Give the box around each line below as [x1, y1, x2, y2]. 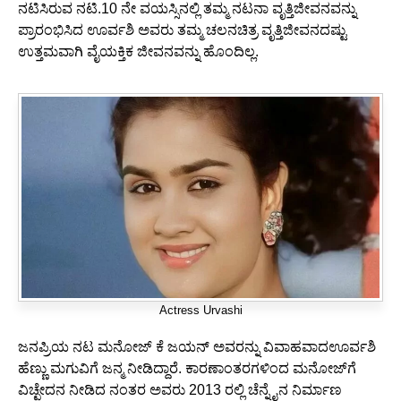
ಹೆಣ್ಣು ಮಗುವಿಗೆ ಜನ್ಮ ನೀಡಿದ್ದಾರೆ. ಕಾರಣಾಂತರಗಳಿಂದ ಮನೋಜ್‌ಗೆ [18, 361, 356, 377]
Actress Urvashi [158, 303, 243, 318]
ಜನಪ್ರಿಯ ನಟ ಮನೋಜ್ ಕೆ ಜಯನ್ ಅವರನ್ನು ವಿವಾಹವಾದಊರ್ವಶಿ [18, 339, 376, 355]
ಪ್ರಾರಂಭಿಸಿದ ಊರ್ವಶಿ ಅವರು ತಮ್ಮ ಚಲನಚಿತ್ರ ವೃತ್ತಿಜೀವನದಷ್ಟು [18, 22, 346, 38]
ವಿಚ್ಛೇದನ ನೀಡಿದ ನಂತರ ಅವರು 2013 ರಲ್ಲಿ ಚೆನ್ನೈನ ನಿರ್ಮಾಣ [18, 382, 342, 398]
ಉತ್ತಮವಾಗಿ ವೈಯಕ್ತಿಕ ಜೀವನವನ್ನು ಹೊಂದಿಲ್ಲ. [18, 44, 259, 60]
